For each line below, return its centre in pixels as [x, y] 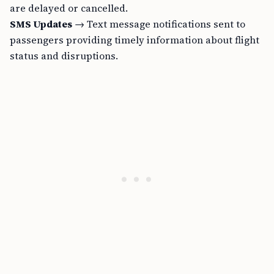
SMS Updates [41, 24]
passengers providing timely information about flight [135, 40]
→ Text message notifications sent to [159, 24]
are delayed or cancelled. [69, 8]
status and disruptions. [64, 56]
